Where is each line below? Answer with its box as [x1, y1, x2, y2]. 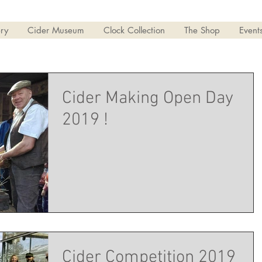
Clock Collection [104, 25, 165, 36]
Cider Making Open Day [62, 88, 233, 110]
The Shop [184, 25, 220, 36]
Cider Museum [27, 25, 84, 36]
